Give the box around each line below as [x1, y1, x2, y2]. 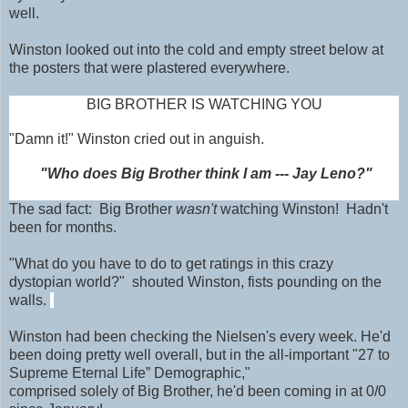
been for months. [9, 219, 120, 236]
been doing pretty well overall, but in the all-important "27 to [9, 347, 390, 363]
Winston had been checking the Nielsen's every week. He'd [9, 329, 391, 345]
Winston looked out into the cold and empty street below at [9, 42, 383, 58]
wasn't [176, 201, 217, 218]
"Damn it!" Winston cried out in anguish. [9, 131, 268, 148]
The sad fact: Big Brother [9, 201, 176, 218]
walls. [9, 292, 50, 309]
